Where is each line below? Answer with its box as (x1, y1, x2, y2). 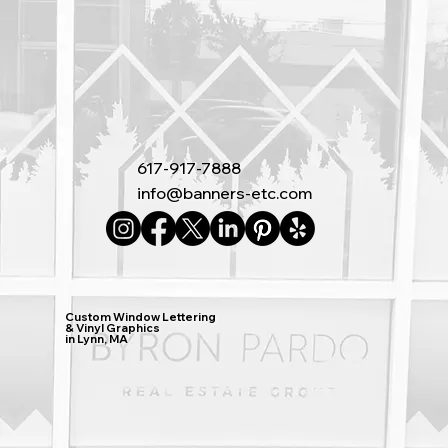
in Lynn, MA (65, 332, 129, 347)
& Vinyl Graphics (65, 321, 161, 336)
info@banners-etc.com (136, 182, 312, 203)
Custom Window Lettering (65, 310, 217, 325)
